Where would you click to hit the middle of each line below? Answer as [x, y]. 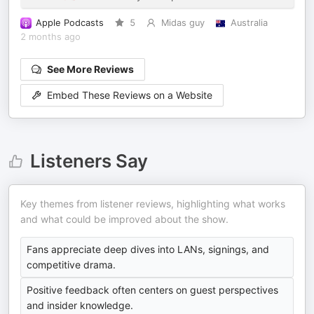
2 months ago [50, 37]
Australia [249, 23]
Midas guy [183, 23]
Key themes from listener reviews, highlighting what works [153, 204]
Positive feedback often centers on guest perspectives [152, 290]
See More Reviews [90, 69]
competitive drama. [71, 265]
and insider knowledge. [80, 305]
